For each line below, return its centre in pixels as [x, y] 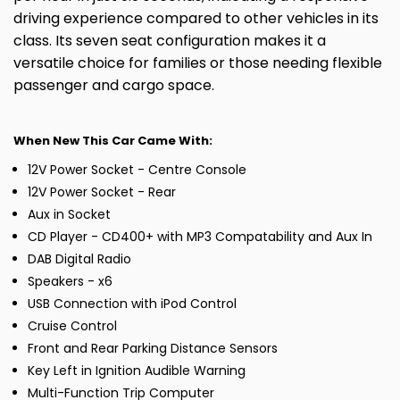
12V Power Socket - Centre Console [137, 170]
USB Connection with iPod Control [132, 304]
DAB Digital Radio [79, 259]
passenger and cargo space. [114, 86]
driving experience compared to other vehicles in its [196, 19]
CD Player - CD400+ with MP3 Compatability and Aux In [200, 237]
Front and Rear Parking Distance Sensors [153, 349]
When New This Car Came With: [113, 141]
